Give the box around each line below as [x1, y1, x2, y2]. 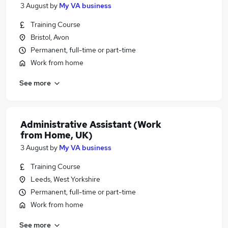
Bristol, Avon [31, 33, 69, 42]
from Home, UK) [20, 129, 93, 141]
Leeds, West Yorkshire [31, 175, 100, 184]
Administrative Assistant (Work [20, 119, 161, 130]
